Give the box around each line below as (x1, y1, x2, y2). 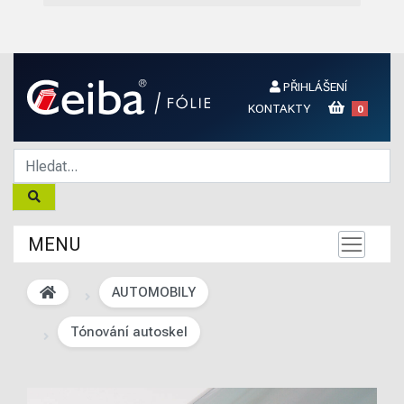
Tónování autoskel (70, 324, 188, 340)
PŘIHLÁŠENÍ (280, 79, 347, 94)
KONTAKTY (248, 101, 310, 115)
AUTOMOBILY (112, 284, 196, 300)
